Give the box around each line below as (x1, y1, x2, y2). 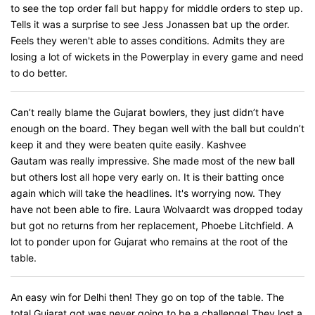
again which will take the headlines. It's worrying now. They (11, 187, 281, 199)
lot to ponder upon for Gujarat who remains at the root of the (11, 236, 288, 247)
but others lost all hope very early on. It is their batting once (11, 171, 284, 183)
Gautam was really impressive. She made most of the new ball (11, 155, 295, 167)
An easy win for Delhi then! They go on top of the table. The (11, 291, 284, 303)
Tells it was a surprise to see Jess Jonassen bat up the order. (11, 18, 290, 30)
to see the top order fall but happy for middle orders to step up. (11, 2, 303, 14)
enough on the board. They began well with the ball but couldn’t (11, 122, 304, 134)
